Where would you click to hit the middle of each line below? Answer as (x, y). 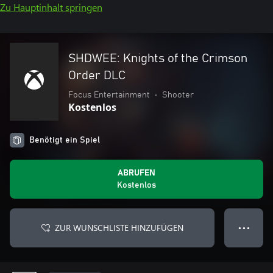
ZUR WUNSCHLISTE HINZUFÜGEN (119, 228)
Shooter (178, 95)
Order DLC (97, 76)
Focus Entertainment (109, 95)
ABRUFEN (136, 173)
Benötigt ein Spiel (65, 140)
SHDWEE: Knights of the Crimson (158, 58)
